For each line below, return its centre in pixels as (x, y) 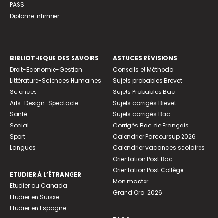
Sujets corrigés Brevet (145, 103)
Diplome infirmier (35, 16)
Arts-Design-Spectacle (44, 103)
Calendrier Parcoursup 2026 (154, 136)
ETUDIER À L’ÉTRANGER (45, 174)
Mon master (131, 181)
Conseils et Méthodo (143, 69)
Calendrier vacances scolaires (159, 147)
